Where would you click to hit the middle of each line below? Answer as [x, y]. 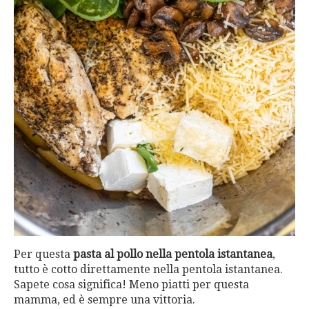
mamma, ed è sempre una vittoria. [104, 300]
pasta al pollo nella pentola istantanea [173, 254]
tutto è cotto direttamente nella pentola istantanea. [148, 269]
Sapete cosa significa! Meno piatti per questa [131, 285]
